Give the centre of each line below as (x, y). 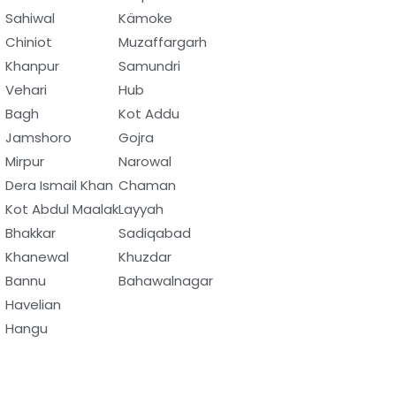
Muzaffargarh (163, 42)
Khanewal (37, 256)
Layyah (141, 209)
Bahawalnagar (166, 280)
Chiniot (29, 42)
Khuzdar (145, 256)
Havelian (33, 304)
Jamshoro (38, 137)
